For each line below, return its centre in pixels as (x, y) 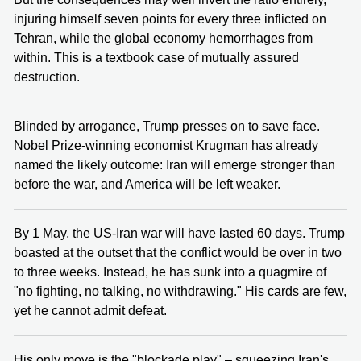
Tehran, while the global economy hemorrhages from (163, 38)
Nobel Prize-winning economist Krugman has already (166, 145)
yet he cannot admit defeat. (90, 310)
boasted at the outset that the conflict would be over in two (178, 252)
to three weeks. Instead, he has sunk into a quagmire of (170, 272)
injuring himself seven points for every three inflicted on (170, 19)
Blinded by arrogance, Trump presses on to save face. (167, 126)
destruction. (47, 77)
